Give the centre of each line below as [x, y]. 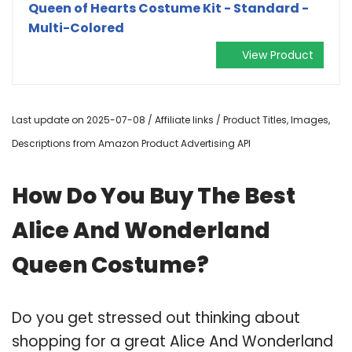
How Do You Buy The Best [154, 196]
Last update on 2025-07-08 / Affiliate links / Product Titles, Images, [171, 119]
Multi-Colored [76, 27]
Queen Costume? [110, 265]
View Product [278, 55]
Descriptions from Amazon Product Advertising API [131, 143]
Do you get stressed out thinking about [156, 317]
